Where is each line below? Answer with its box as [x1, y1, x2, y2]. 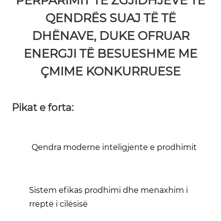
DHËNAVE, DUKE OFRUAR [32, 28, 189, 43]
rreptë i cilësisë [29, 199, 88, 209]
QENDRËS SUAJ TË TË [45, 10, 176, 25]
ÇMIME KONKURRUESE [40, 64, 181, 78]
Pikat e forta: [12, 101, 74, 113]
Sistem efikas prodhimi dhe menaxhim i [29, 185, 188, 195]
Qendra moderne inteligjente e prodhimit [32, 142, 197, 152]
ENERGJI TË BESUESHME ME [24, 46, 197, 61]
